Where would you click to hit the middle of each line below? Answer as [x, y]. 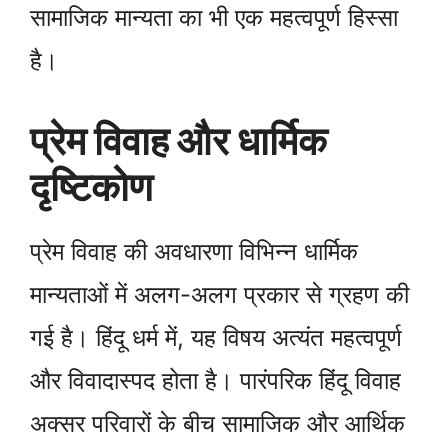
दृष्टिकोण [91, 187]
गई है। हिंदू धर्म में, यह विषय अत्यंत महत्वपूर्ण [216, 338]
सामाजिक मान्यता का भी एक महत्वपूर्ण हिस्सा [214, 18]
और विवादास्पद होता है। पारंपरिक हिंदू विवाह [215, 381]
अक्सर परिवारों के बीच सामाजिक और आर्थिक [217, 424]
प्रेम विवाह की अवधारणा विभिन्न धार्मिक [194, 252]
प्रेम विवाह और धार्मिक [178, 141]
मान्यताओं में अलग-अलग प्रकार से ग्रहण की [219, 295]
